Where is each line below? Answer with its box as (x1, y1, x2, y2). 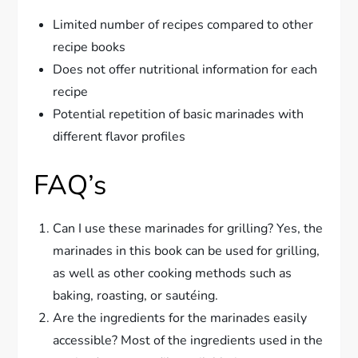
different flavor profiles (53, 128, 186, 146)
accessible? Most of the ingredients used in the (53, 332, 324, 350)
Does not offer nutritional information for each (53, 61, 318, 79)
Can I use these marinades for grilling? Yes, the (53, 220, 324, 238)
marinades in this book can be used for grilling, (53, 242, 320, 261)
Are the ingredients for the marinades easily (53, 309, 308, 328)
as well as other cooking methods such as (53, 265, 292, 283)
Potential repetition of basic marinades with (53, 105, 304, 124)
